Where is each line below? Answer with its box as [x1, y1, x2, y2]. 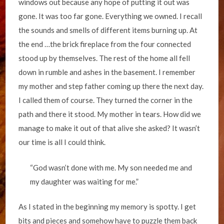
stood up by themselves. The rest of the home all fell [18, 53, 190, 62]
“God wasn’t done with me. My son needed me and [29, 162, 192, 172]
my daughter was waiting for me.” [29, 176, 138, 186]
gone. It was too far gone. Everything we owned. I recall [18, 11, 202, 20]
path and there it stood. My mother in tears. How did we [18, 109, 201, 118]
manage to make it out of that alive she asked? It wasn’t [18, 123, 200, 132]
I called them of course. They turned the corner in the [18, 95, 193, 104]
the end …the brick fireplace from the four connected [18, 39, 191, 48]
